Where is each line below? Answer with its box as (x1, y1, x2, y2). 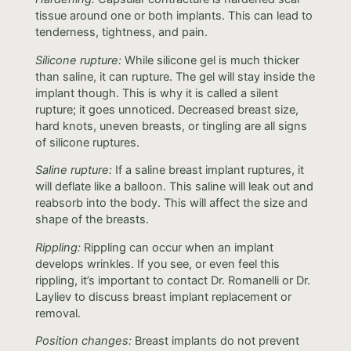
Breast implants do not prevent (131, 334, 299, 349)
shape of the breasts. (34, 212, 149, 227)
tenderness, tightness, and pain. (34, 25, 208, 40)
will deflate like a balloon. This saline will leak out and (34, 179, 313, 194)
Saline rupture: (34, 163, 115, 178)
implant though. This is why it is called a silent (34, 85, 278, 100)
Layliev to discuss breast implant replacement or (34, 289, 291, 304)
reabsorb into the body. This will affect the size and (34, 196, 308, 211)
